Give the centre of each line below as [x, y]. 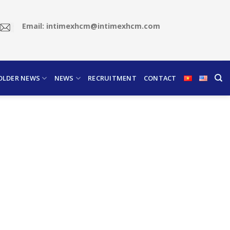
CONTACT [160, 78]
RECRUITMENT [112, 78]
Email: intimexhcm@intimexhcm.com [91, 26]
